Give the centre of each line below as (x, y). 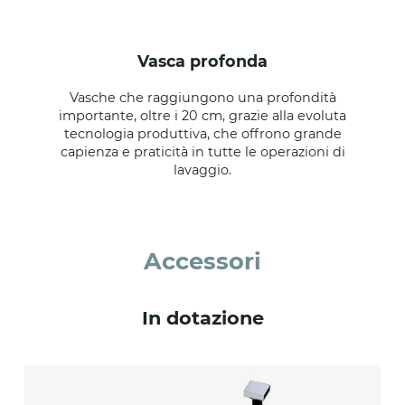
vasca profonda (208, 61)
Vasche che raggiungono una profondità (202, 98)
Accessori (202, 261)
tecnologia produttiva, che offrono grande (202, 134)
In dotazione (202, 318)
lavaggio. (202, 170)
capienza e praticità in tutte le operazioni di (202, 152)
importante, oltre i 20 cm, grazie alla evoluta (202, 116)
